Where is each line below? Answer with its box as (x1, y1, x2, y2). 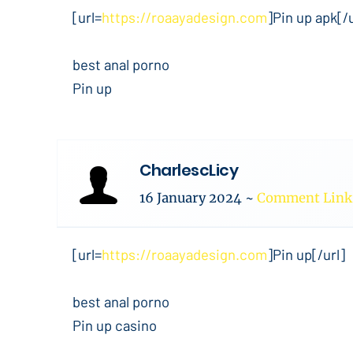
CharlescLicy (139, 159, 238, 181)
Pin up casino (72, 316, 157, 334)
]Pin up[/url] (267, 245, 345, 263)
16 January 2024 (139, 190, 245, 206)
